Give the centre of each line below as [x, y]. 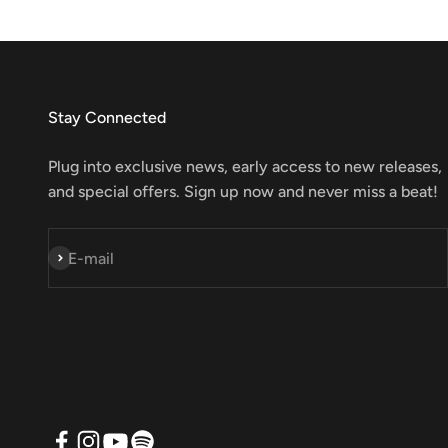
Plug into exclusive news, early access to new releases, [245, 166]
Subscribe [83, 257]
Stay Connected [107, 117]
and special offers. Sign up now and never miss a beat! [243, 191]
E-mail [91, 258]
